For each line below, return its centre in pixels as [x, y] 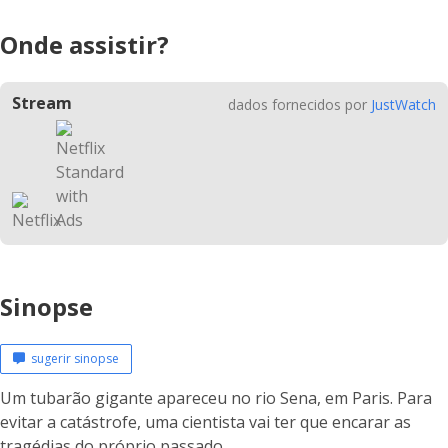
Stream [42, 103]
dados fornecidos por [299, 104]
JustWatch [403, 104]
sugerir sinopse [72, 358]
